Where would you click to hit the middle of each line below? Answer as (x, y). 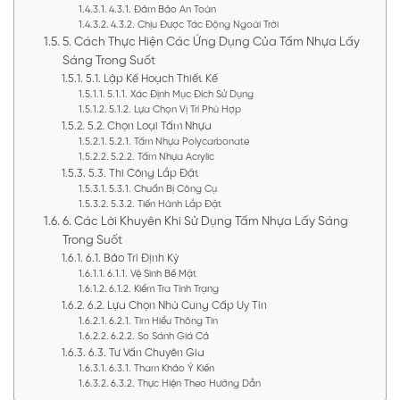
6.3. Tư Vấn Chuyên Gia (146, 354)
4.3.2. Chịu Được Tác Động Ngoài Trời (194, 25)
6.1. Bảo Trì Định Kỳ (132, 259)
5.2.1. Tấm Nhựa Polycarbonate (179, 142)
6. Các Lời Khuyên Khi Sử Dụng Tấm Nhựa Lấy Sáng (205, 222)
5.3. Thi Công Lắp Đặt (143, 174)
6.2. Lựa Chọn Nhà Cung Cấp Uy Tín (177, 306)
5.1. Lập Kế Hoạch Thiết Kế (151, 79)
